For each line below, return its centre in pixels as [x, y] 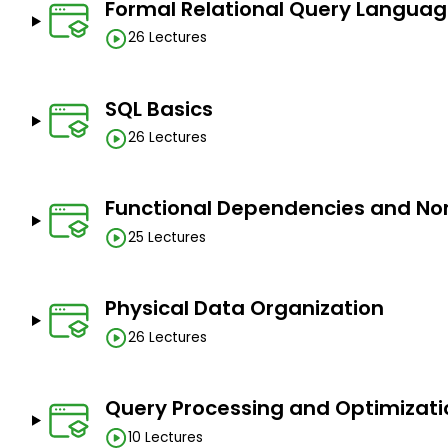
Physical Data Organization [244, 308]
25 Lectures [166, 237]
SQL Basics [158, 108]
